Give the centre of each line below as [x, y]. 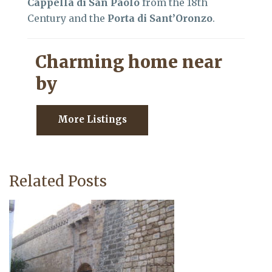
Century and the [67, 18]
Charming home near [129, 62]
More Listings [92, 119]
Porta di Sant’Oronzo [160, 18]
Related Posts [58, 181]
